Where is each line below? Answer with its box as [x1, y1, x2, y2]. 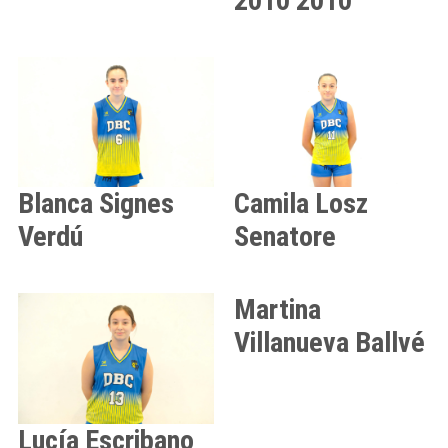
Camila [234, 187, 309, 221]
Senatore [234, 220, 336, 254]
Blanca [18, 187, 93, 221]
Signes [99, 187, 174, 221]
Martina [234, 293, 321, 327]
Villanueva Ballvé [234, 326, 425, 360]
